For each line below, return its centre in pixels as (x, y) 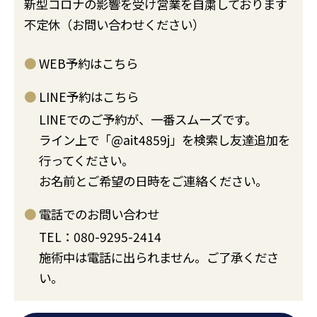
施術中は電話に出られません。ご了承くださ (159, 258)
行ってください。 (87, 161)
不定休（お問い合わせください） (115, 24)
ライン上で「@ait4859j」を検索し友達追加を (165, 140)
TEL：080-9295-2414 (100, 237)
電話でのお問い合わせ (99, 214)
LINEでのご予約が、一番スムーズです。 (148, 120)
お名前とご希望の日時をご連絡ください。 (154, 181)
